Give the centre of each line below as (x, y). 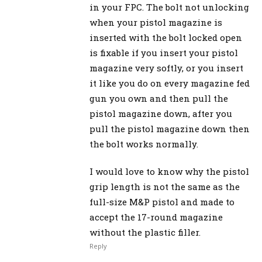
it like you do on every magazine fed (170, 83)
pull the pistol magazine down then (170, 129)
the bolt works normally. (144, 144)
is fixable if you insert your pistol (164, 53)
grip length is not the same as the (165, 187)
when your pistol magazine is (156, 23)
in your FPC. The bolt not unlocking (169, 7)
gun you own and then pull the (159, 99)
